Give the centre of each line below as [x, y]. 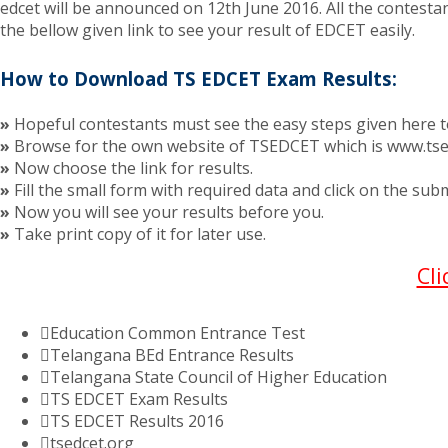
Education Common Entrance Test [177, 333]
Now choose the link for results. [131, 168]
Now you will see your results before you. [167, 212]
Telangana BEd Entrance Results [172, 355]
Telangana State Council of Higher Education [218, 377]
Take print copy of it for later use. [138, 234]
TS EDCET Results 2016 [137, 421]
